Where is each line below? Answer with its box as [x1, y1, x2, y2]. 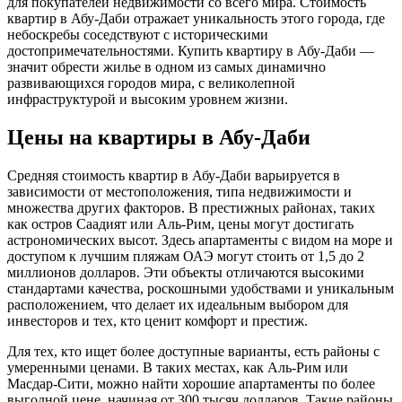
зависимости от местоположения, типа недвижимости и [7, 183, 352, 199]
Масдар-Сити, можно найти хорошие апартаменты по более [7, 375, 375, 391]
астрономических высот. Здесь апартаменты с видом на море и [7, 232, 393, 248]
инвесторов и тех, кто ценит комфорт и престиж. [7, 312, 308, 328]
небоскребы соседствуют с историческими [7, 26, 268, 42]
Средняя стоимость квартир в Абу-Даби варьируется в [7, 167, 340, 183]
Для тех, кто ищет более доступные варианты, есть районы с [7, 343, 380, 359]
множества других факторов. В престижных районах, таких [7, 199, 375, 215]
